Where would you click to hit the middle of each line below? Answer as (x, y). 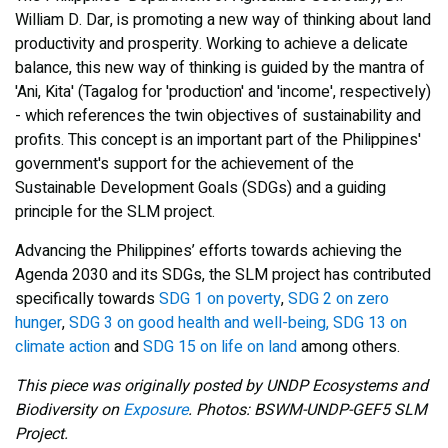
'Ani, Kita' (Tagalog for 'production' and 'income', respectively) (223, 91)
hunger (38, 322)
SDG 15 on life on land (222, 346)
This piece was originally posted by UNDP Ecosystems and (221, 385)
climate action (62, 346)
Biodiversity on (69, 409)
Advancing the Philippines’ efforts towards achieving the (208, 250)
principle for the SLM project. (115, 211)
